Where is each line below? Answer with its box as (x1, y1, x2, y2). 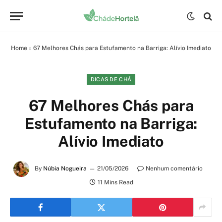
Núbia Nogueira (43, 165, 87, 172)
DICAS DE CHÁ (90, 76, 132, 82)
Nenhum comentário (146, 165, 203, 172)
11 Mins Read (97, 179, 133, 186)
